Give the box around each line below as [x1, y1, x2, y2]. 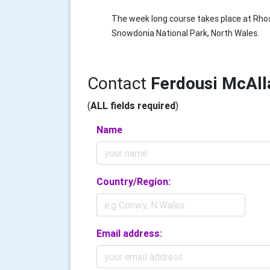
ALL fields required [90, 99, 175, 111]
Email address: [96, 227, 162, 239]
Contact [87, 73, 151, 93]
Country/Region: [96, 175, 171, 187]
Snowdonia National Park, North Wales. [111, 28, 259, 39]
